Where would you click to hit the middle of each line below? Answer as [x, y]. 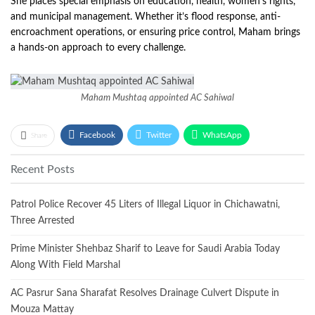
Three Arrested [43, 220]
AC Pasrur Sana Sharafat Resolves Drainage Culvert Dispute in [145, 293]
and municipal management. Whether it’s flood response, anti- [146, 17]
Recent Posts [43, 169]
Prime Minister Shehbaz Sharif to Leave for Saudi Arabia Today [145, 249]
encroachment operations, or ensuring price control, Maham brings [155, 33]
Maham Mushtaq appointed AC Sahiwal [157, 98]
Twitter [159, 135]
